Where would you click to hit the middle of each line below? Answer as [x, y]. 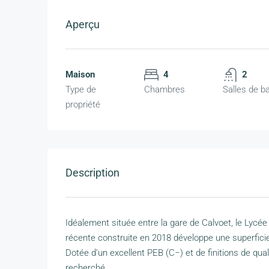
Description [92, 173]
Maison [80, 75]
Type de [81, 90]
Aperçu [83, 25]
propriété [83, 105]
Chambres [165, 90]
